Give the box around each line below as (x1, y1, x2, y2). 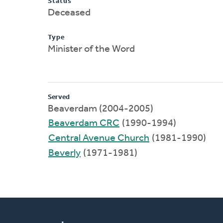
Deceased (48, 7, 91, 18)
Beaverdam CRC (48, 118, 119, 128)
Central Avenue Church (48, 133, 149, 143)
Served (48, 93, 70, 101)
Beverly (48, 148, 81, 158)
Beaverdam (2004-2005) (48, 104, 153, 114)
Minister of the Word (48, 44, 135, 54)
